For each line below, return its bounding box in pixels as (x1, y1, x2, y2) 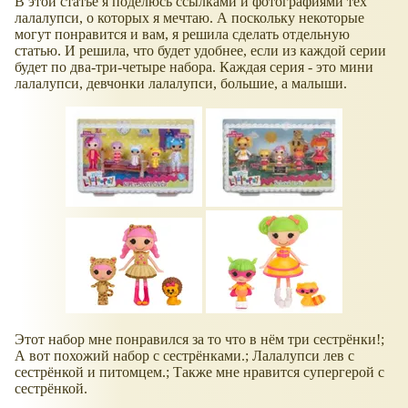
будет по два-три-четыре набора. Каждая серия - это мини (15, 58, 373, 75)
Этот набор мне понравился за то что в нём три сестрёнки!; (15, 331, 384, 347)
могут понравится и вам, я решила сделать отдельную (15, 25, 350, 42)
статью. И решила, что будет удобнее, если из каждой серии (15, 42, 386, 58)
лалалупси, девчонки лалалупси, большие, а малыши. (15, 75, 347, 91)
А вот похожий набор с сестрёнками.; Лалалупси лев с (15, 347, 354, 363)
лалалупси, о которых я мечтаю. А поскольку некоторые (15, 9, 364, 25)
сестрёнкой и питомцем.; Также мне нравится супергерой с (15, 363, 384, 380)
